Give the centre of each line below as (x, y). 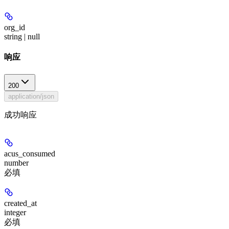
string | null (22, 37)
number (16, 163)
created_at (20, 203)
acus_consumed (30, 153)
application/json (31, 96)
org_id (15, 28)
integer (15, 212)
